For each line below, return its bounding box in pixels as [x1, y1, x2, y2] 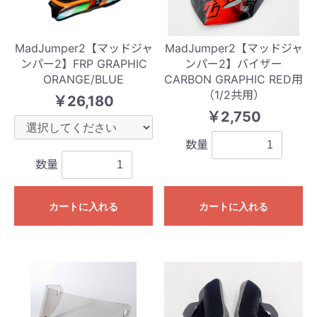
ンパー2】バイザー [185, 56, 282, 71]
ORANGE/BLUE [43, 71, 124, 86]
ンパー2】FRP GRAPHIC [20, 56, 147, 71]
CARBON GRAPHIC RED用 [164, 71, 303, 86]
